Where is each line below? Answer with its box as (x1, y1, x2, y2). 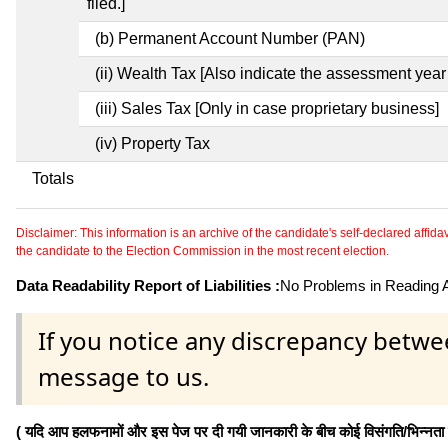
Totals (32, 169, 74, 187)
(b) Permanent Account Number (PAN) (95, 29, 365, 47)
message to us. (38, 359, 209, 393)
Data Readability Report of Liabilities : (16, 276, 280, 294)
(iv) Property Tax (95, 134, 210, 152)
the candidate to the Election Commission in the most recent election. (16, 243, 389, 258)
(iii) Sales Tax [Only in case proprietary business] (95, 99, 439, 117)
